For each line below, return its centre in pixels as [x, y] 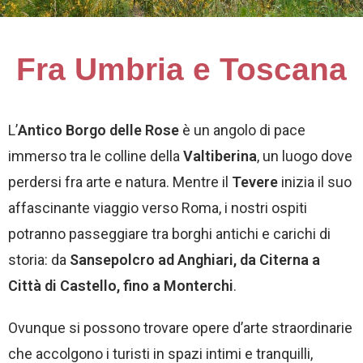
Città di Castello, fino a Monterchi [121, 286]
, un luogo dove [305, 156]
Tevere [255, 182]
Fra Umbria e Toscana [181, 69]
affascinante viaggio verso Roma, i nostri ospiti [158, 208]
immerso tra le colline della [96, 156]
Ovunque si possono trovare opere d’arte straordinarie [180, 328]
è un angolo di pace [242, 130]
